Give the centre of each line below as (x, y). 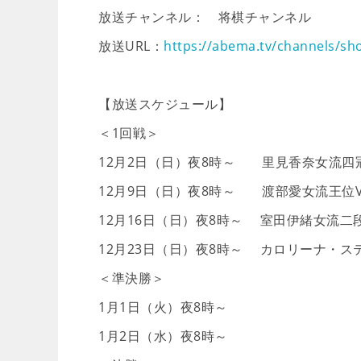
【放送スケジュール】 (165, 104)
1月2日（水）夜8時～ (170, 336)
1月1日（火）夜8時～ (170, 307)
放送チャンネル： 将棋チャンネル (205, 17)
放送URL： (131, 46)
